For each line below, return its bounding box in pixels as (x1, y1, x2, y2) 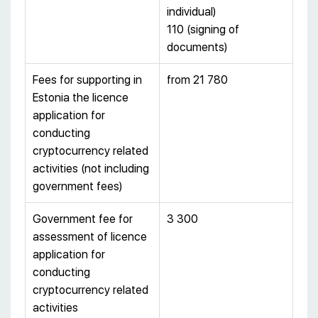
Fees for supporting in (33, 73, 142, 87)
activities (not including (33, 162, 149, 176)
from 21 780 (167, 73, 228, 87)
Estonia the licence (33, 91, 128, 105)
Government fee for (33, 212, 133, 226)
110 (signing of (167, 23, 239, 37)
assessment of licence (33, 230, 147, 244)
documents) (167, 40, 227, 55)
